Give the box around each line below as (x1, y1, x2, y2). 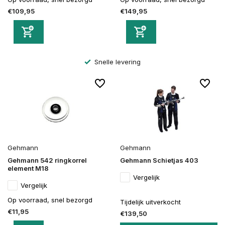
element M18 (8, 164, 49, 172)
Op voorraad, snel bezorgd (8, 195, 92, 204)
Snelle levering (92, 57, 141, 66)
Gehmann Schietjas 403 (120, 156, 198, 164)
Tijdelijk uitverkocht (120, 197, 181, 206)
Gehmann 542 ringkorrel (8, 156, 87, 164)
